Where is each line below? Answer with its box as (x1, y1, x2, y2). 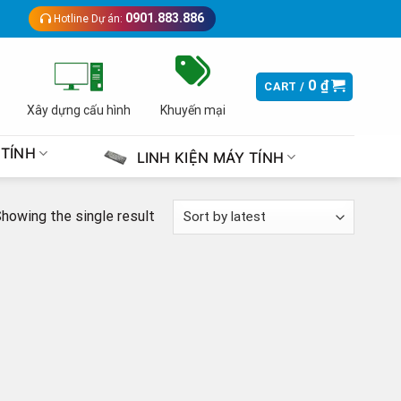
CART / (264, 79, 308, 93)
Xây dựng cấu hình (26, 102, 131, 117)
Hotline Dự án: (51, 13, 125, 25)
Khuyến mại (159, 102, 226, 117)
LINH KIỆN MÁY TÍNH (136, 148, 285, 166)
